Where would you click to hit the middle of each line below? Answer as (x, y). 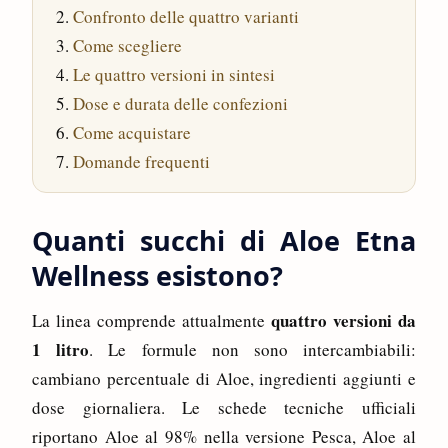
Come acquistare (132, 132)
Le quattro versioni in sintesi (174, 74)
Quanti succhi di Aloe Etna (224, 240)
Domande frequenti (141, 161)
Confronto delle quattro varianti (186, 16)
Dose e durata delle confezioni (180, 103)
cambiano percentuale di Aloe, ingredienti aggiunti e (224, 378)
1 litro (61, 349)
